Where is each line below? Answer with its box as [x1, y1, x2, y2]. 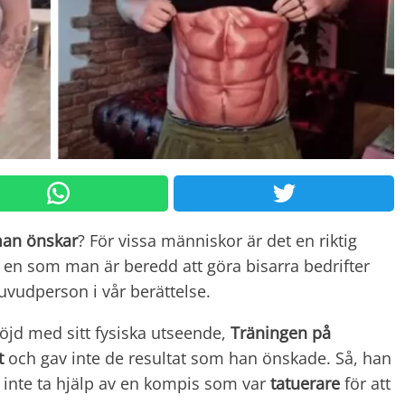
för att [340, 372, 391, 394]
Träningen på [231, 321, 331, 344]
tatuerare [270, 372, 340, 394]
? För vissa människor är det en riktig [78, 229, 357, 251]
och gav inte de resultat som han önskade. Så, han [4, 346, 391, 369]
